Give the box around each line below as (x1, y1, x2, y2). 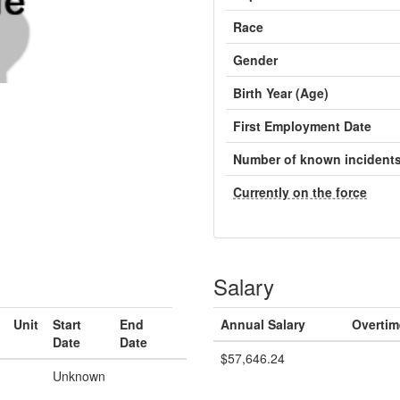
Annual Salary (221, 315, 305, 333)
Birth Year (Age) (233, 84, 329, 102)
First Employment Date (233, 117, 371, 135)
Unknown (53, 367, 105, 385)
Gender (233, 51, 278, 69)
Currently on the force (233, 183, 367, 201)
